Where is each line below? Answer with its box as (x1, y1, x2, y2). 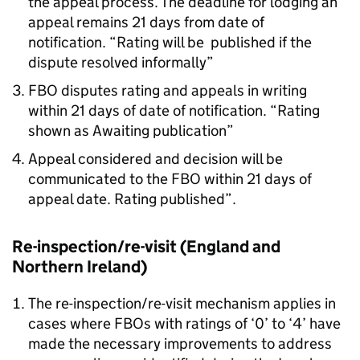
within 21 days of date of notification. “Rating (28, 101, 320, 120)
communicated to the (28, 170, 171, 188)
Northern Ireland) (12, 256, 147, 277)
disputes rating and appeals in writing (58, 81, 307, 100)
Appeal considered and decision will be (28, 149, 283, 168)
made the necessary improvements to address (28, 334, 332, 353)
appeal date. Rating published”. (28, 190, 236, 208)
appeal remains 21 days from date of (28, 13, 264, 31)
